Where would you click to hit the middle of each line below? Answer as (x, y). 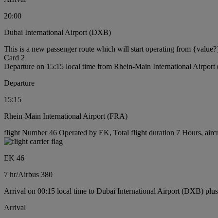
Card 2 (14, 57)
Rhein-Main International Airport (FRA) (66, 116)
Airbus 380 (35, 174)
